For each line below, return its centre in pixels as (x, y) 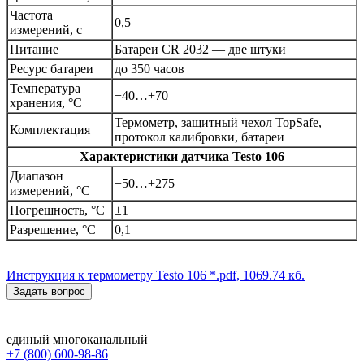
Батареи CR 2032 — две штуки (200, 50)
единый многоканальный (77, 340)
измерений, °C (50, 191)
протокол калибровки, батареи (199, 137)
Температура (45, 89)
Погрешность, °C (57, 210)
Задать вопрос (49, 292)
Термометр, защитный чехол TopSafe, (218, 123)
